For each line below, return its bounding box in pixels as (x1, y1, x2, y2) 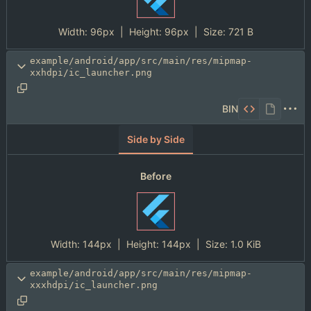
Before (140, 170, 171, 183)
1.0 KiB (230, 238, 261, 251)
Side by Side (126, 133, 185, 145)
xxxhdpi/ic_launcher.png (30, 280, 158, 291)
